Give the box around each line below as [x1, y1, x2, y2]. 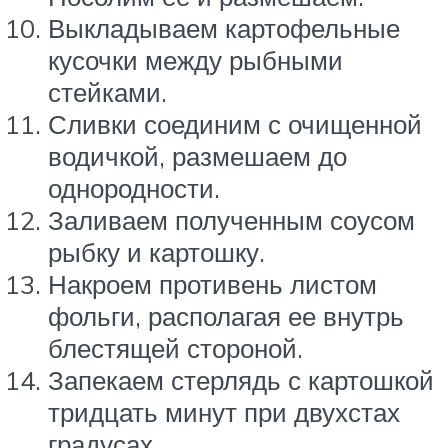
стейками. [48, 75, 167, 108]
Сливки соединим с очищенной [48, 107, 422, 140]
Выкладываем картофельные [48, 11, 400, 44]
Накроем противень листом [48, 267, 377, 300]
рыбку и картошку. [48, 235, 265, 268]
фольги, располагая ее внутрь [48, 299, 404, 332]
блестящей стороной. [48, 331, 303, 364]
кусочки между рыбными [48, 43, 343, 76]
